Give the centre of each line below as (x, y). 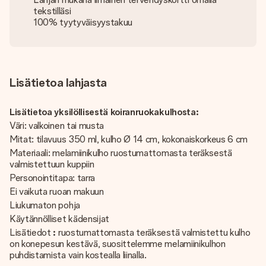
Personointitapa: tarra (52, 178)
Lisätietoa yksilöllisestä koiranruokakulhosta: (104, 112)
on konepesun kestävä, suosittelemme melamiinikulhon (118, 244)
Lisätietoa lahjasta (58, 83)
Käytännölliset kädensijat (59, 219)
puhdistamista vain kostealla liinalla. (78, 255)
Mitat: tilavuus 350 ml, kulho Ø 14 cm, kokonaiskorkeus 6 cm (129, 139)
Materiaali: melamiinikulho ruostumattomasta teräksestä (121, 153)
